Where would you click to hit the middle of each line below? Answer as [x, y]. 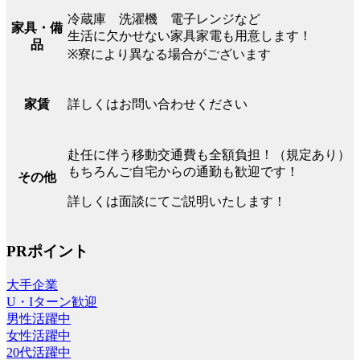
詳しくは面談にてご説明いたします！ [177, 202]
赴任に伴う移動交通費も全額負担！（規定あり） [209, 155]
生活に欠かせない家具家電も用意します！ [190, 36]
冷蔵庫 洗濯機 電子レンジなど [164, 19]
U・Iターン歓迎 [52, 301]
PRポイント [47, 251]
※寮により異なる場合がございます [169, 55]
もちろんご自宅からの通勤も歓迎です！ [183, 172]
